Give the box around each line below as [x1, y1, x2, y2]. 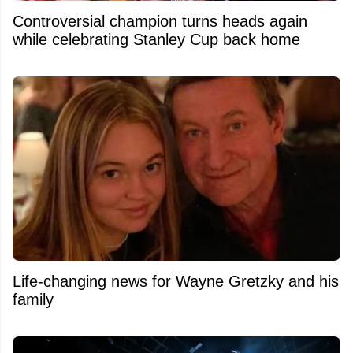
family [13, 290, 54, 308]
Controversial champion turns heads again [13, 12, 307, 30]
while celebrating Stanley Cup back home [13, 30, 300, 48]
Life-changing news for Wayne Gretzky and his [13, 272, 339, 290]
